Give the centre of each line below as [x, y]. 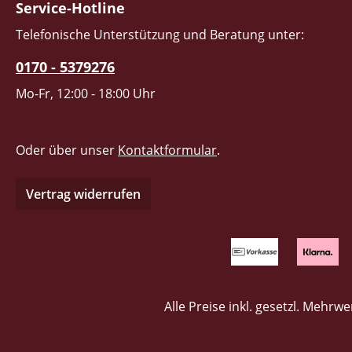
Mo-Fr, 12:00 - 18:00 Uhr [86, 93]
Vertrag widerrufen [83, 194]
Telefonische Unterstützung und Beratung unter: [160, 35]
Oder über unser [67, 150]
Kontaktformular [167, 150]
